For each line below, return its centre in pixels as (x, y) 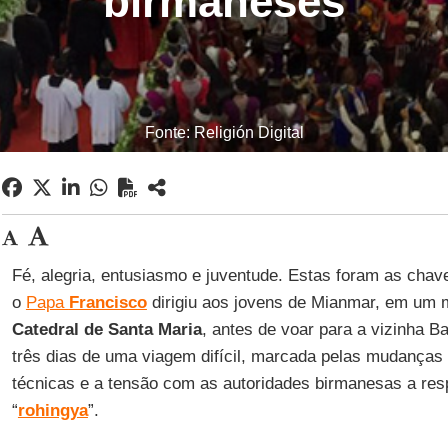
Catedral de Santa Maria (106, 329)
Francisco (107, 302)
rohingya (52, 410)
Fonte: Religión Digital (224, 132)
